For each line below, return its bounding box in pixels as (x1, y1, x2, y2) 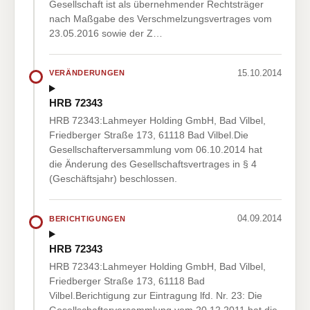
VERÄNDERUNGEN (49, 69, 125, 77)
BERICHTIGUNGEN (49, 214, 126, 223)
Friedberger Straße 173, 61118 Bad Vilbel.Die (49, 129, 248, 141)
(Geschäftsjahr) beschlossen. (49, 173, 177, 185)
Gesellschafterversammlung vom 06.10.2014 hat (49, 144, 262, 156)
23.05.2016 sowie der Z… (49, 27, 163, 39)
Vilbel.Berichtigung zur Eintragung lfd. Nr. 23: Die (49, 289, 262, 301)
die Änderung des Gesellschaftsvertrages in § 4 (49, 158, 257, 170)
